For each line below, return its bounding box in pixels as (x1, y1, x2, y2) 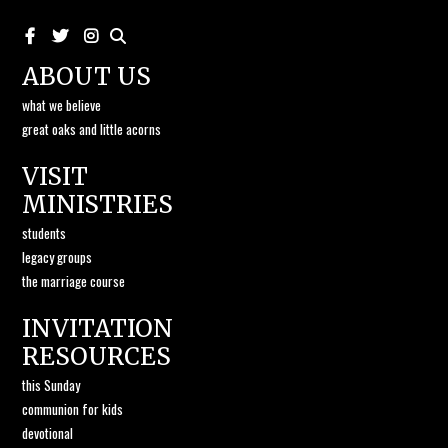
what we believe (22, 95, 102, 116)
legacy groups (22, 247, 93, 268)
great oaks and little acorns (22, 119, 162, 140)
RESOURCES (22, 341, 172, 373)
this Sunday (22, 375, 81, 396)
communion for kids (22, 399, 124, 420)
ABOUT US (22, 61, 152, 93)
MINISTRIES (22, 189, 174, 221)
